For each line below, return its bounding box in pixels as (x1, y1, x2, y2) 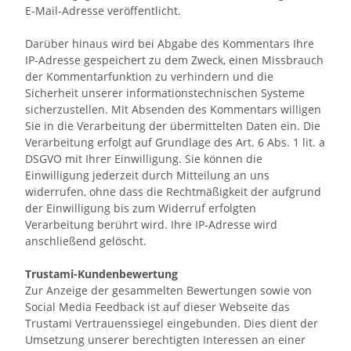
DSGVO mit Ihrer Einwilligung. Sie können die (25, 151, 262, 166)
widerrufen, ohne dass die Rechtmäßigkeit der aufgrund (25, 184, 321, 199)
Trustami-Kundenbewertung (25, 266, 178, 281)
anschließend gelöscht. (25, 233, 147, 248)
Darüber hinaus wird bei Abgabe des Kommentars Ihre (25, 36, 314, 51)
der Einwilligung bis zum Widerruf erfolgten (25, 201, 256, 215)
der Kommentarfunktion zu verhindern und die (25, 69, 273, 84)
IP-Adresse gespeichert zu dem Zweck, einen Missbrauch (25, 52, 324, 67)
